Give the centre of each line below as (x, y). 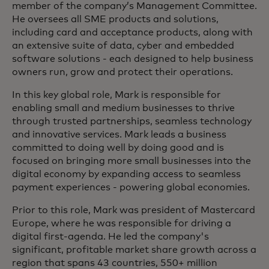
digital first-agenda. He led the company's (110, 237)
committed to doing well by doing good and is (118, 148)
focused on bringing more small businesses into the (131, 161)
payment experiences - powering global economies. (131, 187)
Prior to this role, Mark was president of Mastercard (134, 210)
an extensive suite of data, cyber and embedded (123, 46)
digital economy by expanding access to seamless (126, 174)
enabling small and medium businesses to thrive (123, 108)
